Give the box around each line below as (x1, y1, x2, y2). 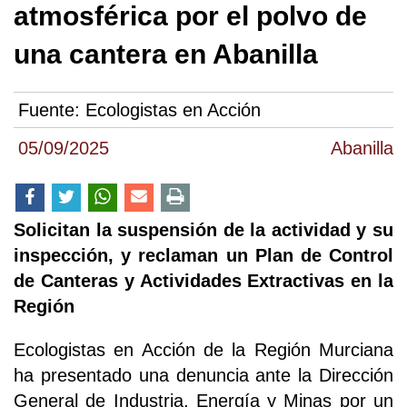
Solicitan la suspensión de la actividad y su (14, 220, 393, 241)
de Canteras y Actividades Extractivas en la (14, 271, 393, 292)
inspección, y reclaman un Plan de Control (14, 245, 393, 266)
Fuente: (18, 100, 85, 121)
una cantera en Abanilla (14, 39, 318, 70)
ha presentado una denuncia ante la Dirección (14, 365, 393, 386)
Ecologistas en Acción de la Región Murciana (14, 340, 393, 361)
